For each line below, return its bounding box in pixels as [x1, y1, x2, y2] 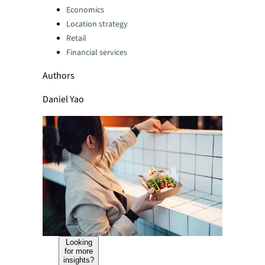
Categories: [42, 2, 88, 12]
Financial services [66, 47, 127, 59]
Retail [66, 33, 86, 44]
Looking [65, 237, 92, 247]
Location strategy [66, 18, 128, 30]
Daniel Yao [43, 93, 84, 106]
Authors [43, 69, 75, 82]
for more [64, 246, 93, 256]
